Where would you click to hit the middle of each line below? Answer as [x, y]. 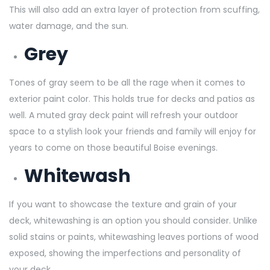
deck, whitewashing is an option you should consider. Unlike [133, 220]
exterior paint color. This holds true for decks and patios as [132, 99]
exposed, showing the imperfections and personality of [125, 253]
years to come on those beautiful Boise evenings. [115, 147]
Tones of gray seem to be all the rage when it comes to [127, 82]
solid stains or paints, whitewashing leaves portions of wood [134, 237]
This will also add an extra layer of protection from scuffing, [134, 9]
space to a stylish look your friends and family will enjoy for [133, 131]
